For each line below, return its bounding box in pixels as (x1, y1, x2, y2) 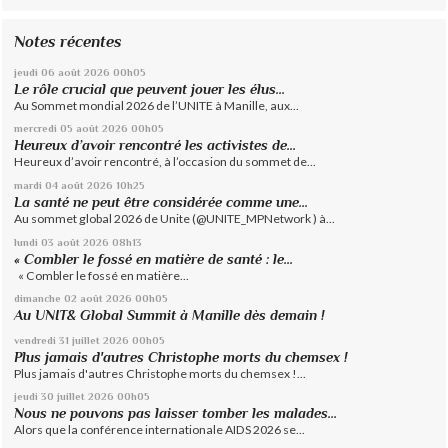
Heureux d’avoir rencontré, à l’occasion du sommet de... (14, 154, 317, 170)
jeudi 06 (14, 65, 56, 78)
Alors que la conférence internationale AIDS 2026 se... (14, 422, 306, 438)
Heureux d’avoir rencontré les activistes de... (14, 137, 297, 154)
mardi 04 (14, 178, 59, 191)
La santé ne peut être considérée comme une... (14, 193, 309, 210)
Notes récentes (14, 32, 123, 52)
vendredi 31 (14, 333, 70, 346)
